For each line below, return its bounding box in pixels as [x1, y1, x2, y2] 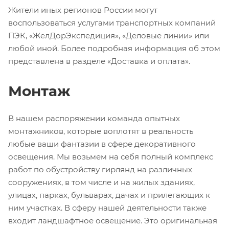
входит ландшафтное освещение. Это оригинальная [8, 215, 217, 225]
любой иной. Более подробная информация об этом [8, 43, 220, 53]
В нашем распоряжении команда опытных [8, 113, 180, 123]
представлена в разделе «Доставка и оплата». [8, 56, 190, 66]
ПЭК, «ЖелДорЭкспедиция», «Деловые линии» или [8, 30, 209, 40]
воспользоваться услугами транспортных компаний [8, 17, 216, 28]
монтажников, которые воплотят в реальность [8, 126, 193, 136]
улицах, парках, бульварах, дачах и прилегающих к [8, 190, 210, 200]
